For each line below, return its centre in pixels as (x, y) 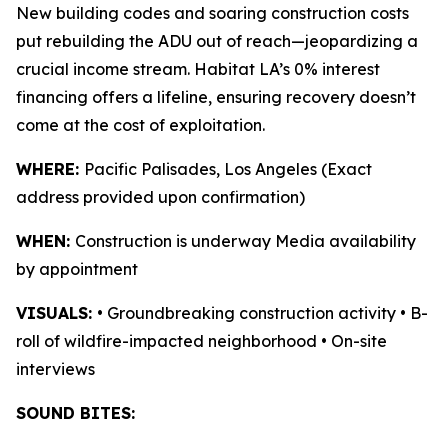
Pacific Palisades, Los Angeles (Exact (228, 169)
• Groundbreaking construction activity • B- (262, 313)
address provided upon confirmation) (162, 197)
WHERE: (50, 169)
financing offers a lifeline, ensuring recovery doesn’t (216, 97)
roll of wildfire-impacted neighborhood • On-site (201, 341)
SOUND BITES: (78, 413)
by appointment (79, 269)
